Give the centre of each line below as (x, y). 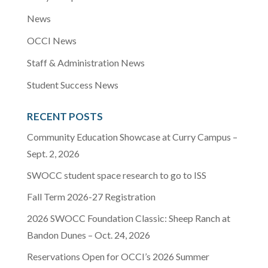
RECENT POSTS (65, 117)
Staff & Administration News (86, 63)
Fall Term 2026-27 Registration (91, 197)
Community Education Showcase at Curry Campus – (132, 137)
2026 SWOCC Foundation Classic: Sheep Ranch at (128, 218)
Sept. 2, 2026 (53, 154)
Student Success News (72, 85)
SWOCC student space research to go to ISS (116, 175)
